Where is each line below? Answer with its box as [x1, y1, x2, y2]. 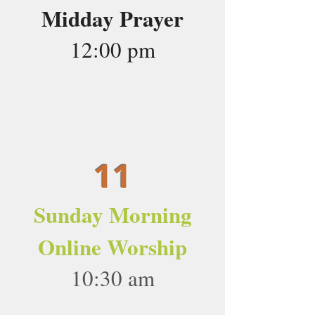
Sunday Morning [33, 198, 192, 231]
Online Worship [38, 231, 187, 263]
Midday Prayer [41, 2, 184, 34]
